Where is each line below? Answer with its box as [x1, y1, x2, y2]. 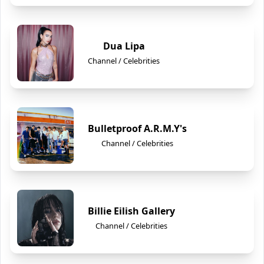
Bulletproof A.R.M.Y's [88, 122, 187, 135]
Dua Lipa [103, 39, 145, 52]
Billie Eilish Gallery [88, 204, 175, 217]
